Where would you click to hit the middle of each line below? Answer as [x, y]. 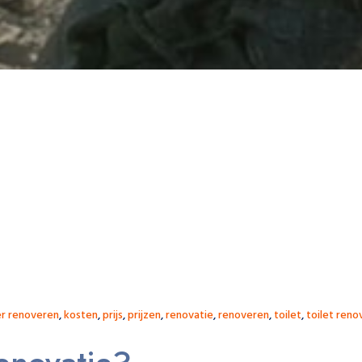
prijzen [144, 316]
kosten [81, 316]
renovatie [189, 316]
